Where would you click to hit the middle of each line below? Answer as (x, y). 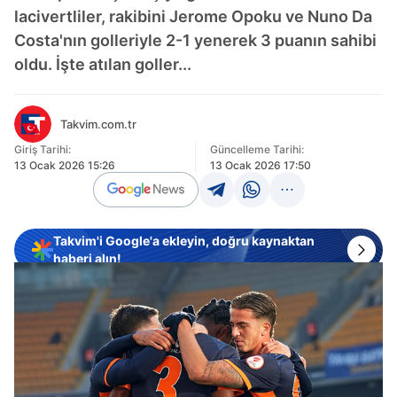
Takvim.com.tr (98, 124)
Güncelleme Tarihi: (257, 149)
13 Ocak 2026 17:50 (260, 165)
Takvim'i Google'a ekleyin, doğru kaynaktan (184, 241)
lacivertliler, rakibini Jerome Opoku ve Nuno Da (193, 16)
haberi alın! (87, 258)
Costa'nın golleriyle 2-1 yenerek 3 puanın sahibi (195, 40)
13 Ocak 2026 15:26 (65, 165)
